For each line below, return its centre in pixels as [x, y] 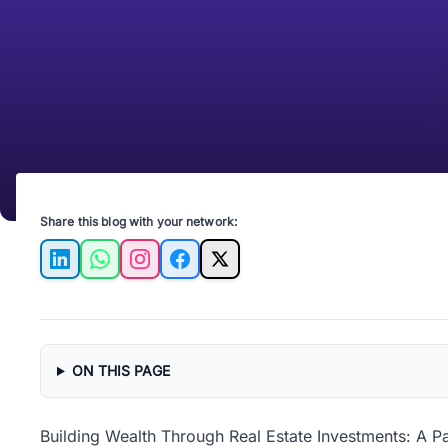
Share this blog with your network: [139, 221]
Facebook [216, 269]
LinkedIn [90, 269]
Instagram [175, 269]
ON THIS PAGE [120, 370]
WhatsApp [137, 269]
